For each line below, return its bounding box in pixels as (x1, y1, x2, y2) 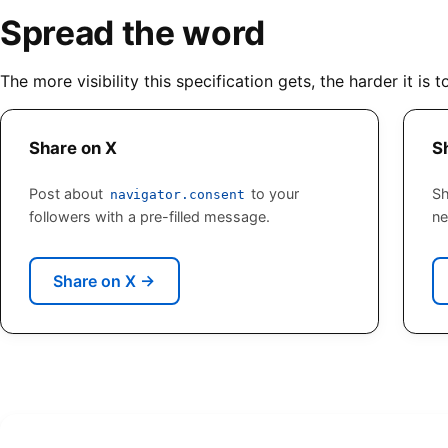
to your (247, 185, 300, 203)
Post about (29, 185, 107, 203)
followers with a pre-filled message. (29, 208, 270, 226)
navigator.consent (109, 187, 245, 203)
